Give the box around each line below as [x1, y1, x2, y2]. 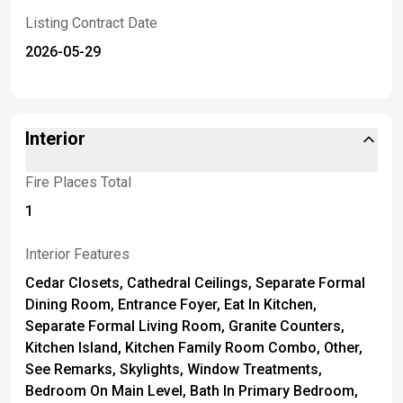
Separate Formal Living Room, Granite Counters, [25, 318, 345, 335]
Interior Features [25, 246, 130, 263]
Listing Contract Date [25, 14, 157, 31]
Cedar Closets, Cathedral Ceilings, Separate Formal [25, 274, 365, 291]
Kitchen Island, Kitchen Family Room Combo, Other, [25, 339, 363, 356]
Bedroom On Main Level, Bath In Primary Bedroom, [25, 382, 358, 399]
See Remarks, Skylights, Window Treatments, [25, 361, 322, 378]
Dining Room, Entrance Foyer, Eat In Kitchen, [25, 296, 317, 313]
